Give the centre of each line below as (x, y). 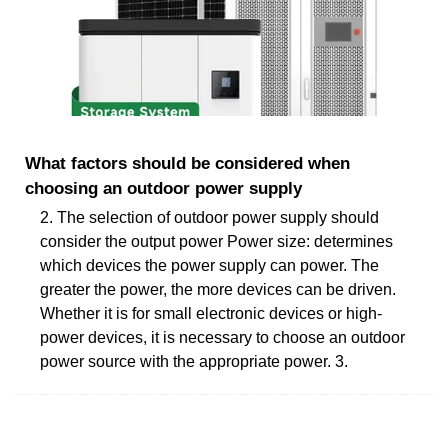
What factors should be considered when (187, 163)
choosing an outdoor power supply (163, 188)
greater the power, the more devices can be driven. (218, 289)
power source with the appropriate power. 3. (194, 361)
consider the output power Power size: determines (216, 241)
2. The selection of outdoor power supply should (209, 217)
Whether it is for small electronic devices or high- (211, 313)
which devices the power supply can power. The (209, 265)
